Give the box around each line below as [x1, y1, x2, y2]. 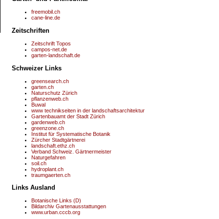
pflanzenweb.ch [31, 95, 69, 102]
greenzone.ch [31, 125, 65, 131]
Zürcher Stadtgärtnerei [31, 136, 86, 143]
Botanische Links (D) [31, 197, 82, 204]
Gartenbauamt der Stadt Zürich [31, 113, 106, 119]
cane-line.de [31, 15, 61, 21]
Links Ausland [12, 184, 56, 192]
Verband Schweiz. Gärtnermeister [31, 148, 112, 154]
